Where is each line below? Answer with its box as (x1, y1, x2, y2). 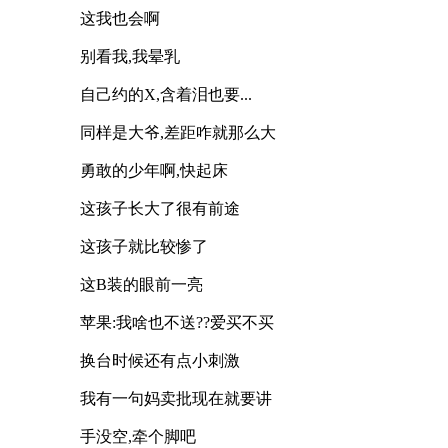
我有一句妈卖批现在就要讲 (80, 389, 272, 407)
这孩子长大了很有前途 (80, 199, 240, 217)
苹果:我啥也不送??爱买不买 (80, 313, 274, 331)
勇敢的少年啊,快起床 (80, 161, 228, 179)
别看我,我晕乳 (80, 47, 180, 65)
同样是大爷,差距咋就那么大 (80, 123, 276, 141)
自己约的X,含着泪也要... (80, 85, 252, 103)
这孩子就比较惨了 (80, 237, 208, 255)
